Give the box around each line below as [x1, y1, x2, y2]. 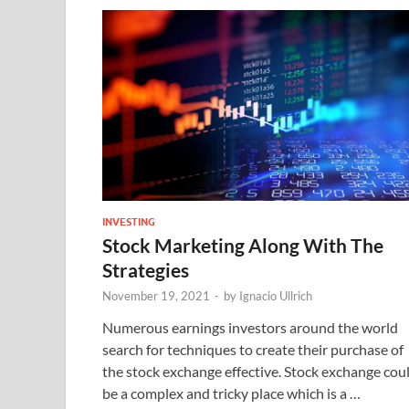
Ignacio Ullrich [239, 288, 312, 303]
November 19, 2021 [102, 288, 210, 303]
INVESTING [102, 215, 155, 228]
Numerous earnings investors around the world [102, 318, 398, 336]
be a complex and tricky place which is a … [102, 383, 361, 402]
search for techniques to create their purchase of [102, 340, 404, 358]
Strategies [102, 257, 189, 281]
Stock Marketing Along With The [102, 233, 383, 257]
